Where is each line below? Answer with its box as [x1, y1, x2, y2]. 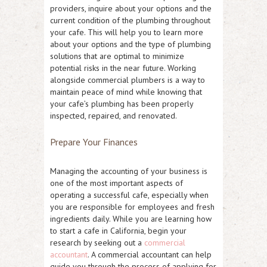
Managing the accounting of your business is [50, 165, 207, 176]
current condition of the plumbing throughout [50, 14, 210, 26]
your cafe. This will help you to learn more [50, 26, 203, 38]
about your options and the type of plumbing [50, 38, 211, 49]
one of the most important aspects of [50, 177, 183, 188]
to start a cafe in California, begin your [50, 225, 187, 236]
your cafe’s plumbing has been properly [50, 98, 193, 109]
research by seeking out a [50, 237, 144, 248]
